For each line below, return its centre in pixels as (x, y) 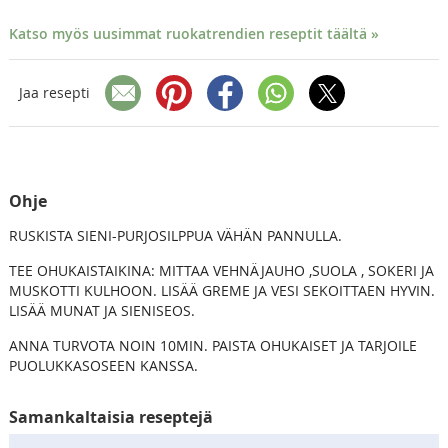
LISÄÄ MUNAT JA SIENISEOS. (101, 310)
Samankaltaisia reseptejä (110, 416)
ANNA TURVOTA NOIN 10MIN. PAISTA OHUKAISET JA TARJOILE (212, 345)
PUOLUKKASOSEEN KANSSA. (103, 365)
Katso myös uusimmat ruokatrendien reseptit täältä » (193, 33)
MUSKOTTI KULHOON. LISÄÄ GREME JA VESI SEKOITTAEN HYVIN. (221, 290)
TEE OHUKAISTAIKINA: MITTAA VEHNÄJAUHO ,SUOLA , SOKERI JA (221, 270)
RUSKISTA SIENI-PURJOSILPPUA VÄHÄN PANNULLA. (175, 235)
